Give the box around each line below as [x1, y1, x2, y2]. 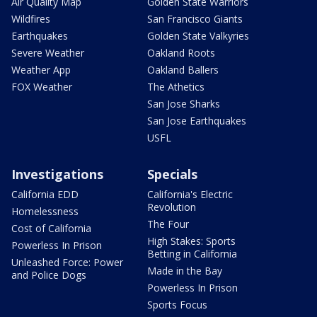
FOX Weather [11, 79, 72, 93]
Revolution [147, 200, 196, 214]
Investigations [11, 165, 103, 183]
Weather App [11, 62, 71, 76]
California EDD [11, 187, 79, 201]
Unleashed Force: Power [11, 255, 123, 269]
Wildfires [11, 11, 50, 25]
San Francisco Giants [147, 11, 243, 25]
